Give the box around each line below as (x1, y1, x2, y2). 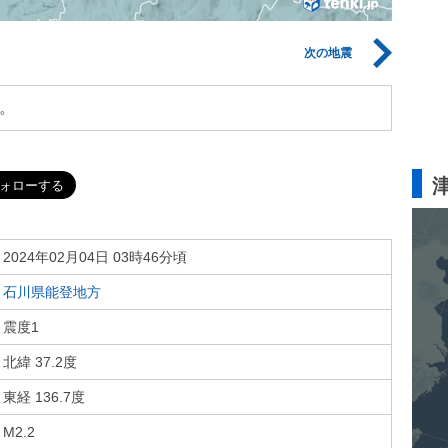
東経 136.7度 (3, 389, 85, 405)
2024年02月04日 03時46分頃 (3, 249, 187, 265)
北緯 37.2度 (3, 354, 77, 370)
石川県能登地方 (3, 284, 101, 300)
